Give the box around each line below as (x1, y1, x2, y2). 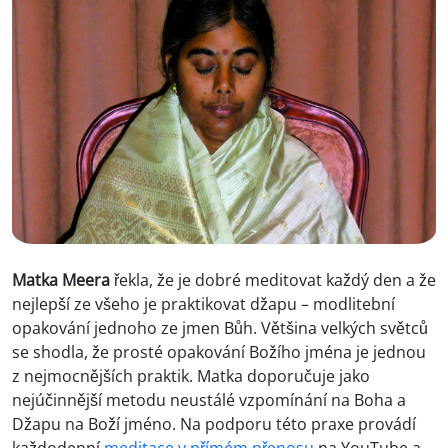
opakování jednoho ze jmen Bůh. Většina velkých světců (12, 317, 428, 340)
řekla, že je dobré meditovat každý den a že (110, 269, 436, 292)
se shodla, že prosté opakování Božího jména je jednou (12, 341, 426, 364)
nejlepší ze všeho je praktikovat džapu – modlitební (12, 293, 395, 316)
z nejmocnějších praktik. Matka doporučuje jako (12, 365, 370, 388)
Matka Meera (12, 269, 110, 292)
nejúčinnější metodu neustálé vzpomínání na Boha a (12, 389, 406, 412)
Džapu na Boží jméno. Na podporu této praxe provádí (12, 413, 416, 436)
